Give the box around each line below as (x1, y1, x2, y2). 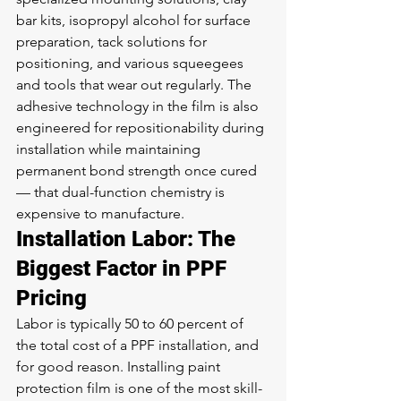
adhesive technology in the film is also (16, 98, 262, 115)
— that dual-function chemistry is (16, 183, 228, 200)
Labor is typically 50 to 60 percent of (16, 315, 247, 332)
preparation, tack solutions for (16, 33, 210, 50)
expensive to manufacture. (16, 205, 184, 222)
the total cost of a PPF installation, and (16, 337, 262, 354)
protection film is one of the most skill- (16, 380, 262, 397)
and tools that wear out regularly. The (16, 76, 255, 93)
